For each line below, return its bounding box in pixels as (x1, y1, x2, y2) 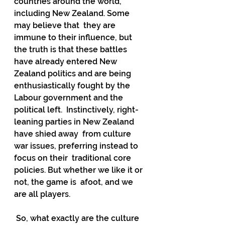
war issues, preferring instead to (14, 141, 140, 151)
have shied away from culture (14, 129, 133, 139)
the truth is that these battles (14, 45, 131, 54)
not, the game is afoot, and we (14, 177, 135, 187)
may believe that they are (14, 21, 118, 30)
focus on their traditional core (14, 153, 133, 163)
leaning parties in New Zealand (14, 117, 136, 127)
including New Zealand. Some (14, 9, 132, 18)
